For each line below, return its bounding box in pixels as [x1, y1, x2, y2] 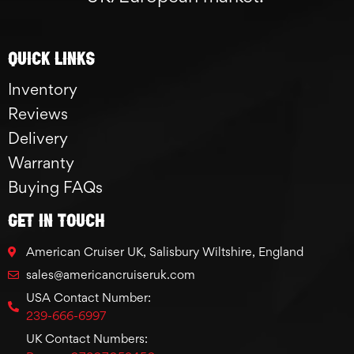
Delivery [8, 129, 68, 149]
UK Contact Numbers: [25, 331, 148, 347]
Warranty [8, 153, 74, 173]
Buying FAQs [8, 178, 103, 198]
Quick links [8, 48, 95, 68]
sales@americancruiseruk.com [25, 267, 195, 283]
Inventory [8, 80, 77, 100]
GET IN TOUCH [8, 210, 104, 230]
